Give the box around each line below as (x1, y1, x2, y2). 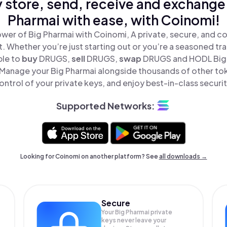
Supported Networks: (56, 99, 155, 111)
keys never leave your (101, 216, 167, 224)
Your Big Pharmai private (101, 208, 173, 216)
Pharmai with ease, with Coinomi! (7, 12, 220, 28)
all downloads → (159, 153, 207, 160)
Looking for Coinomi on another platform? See (20, 153, 159, 160)
